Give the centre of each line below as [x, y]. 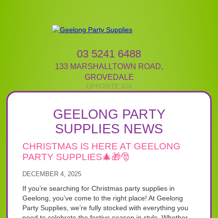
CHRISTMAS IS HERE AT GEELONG [102, 146]
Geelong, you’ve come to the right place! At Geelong [103, 198]
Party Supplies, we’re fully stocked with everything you [106, 208]
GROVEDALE [109, 77]
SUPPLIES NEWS [109, 129]
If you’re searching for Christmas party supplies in [99, 188]
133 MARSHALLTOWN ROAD [108, 66]
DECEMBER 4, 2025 [52, 174]
